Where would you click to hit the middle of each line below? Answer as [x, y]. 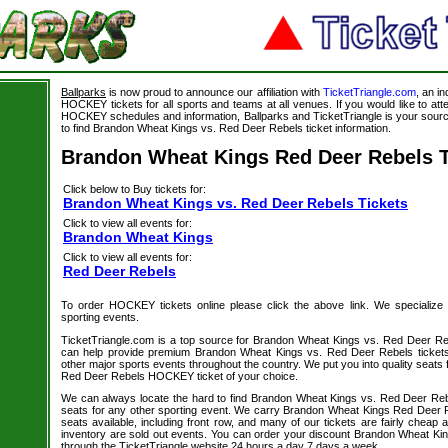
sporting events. [100, 317]
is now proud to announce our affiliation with [214, 92]
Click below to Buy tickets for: [134, 189]
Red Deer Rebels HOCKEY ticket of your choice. [179, 375]
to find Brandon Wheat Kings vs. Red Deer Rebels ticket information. [226, 128]
